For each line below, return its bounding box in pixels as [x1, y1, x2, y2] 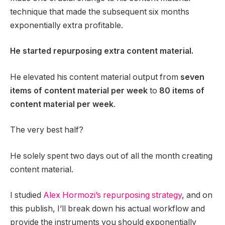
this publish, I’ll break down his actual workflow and [10, 204, 205, 214]
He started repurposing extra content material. [10, 46, 193, 56]
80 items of [159, 85, 204, 95]
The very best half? [10, 125, 85, 135]
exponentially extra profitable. [10, 20, 125, 30]
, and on [182, 190, 212, 200]
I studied [10, 190, 43, 200]
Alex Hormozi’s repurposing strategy [43, 190, 182, 200]
